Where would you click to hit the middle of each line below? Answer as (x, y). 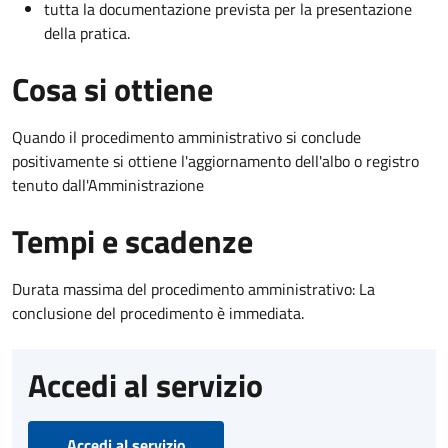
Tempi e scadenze (132, 240)
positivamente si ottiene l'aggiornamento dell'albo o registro (215, 160)
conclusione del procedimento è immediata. (158, 312)
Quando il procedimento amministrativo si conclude (186, 136)
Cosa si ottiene (112, 88)
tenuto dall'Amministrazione (108, 184)
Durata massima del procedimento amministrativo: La (193, 288)
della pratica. (87, 32)
